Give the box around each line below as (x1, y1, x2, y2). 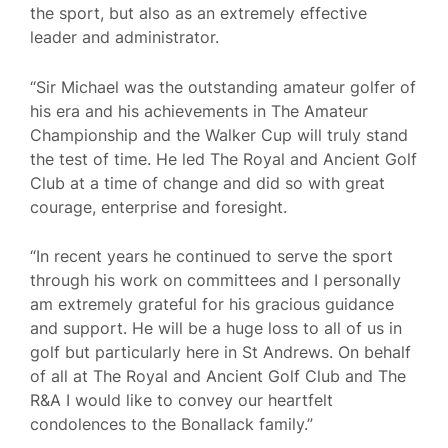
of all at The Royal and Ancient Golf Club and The (30, 366, 406, 387)
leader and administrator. (30, 27, 219, 48)
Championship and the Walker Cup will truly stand (30, 124, 408, 145)
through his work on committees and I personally (30, 270, 401, 291)
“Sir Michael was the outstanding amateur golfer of (30, 76, 416, 97)
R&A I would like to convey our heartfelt (30, 390, 333, 411)
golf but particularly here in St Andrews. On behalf (30, 342, 411, 363)
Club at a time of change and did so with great (30, 172, 385, 193)
